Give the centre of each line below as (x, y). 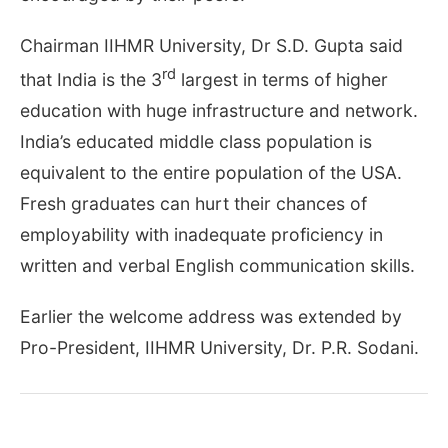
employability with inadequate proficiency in (201, 234)
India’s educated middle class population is (196, 141)
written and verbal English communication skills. (217, 265)
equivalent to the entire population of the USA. (211, 172)
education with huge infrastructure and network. (219, 110)
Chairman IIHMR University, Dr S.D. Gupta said (211, 45)
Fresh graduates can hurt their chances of (193, 203)
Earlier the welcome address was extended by (211, 316)
